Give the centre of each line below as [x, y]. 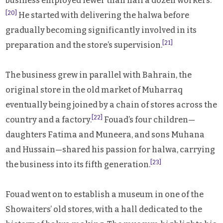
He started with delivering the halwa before [103, 15]
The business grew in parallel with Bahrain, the [99, 75]
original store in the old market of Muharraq [94, 90]
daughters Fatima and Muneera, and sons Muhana [105, 134]
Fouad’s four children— [149, 119]
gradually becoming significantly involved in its [101, 30]
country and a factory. [49, 119]
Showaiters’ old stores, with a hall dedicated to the [104, 209]
